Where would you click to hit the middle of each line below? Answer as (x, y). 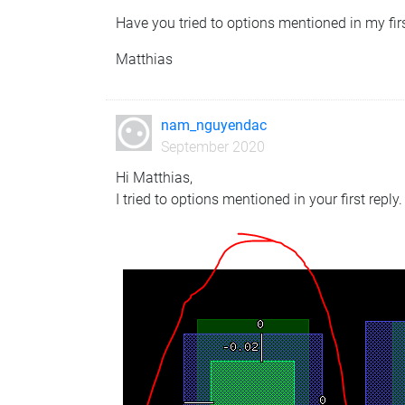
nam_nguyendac (213, 125)
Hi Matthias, (155, 177)
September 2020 (212, 146)
